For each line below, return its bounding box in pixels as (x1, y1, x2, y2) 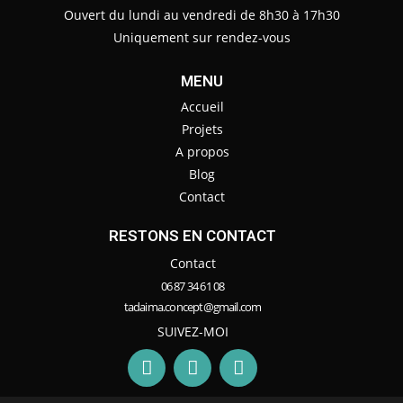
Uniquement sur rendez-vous (112, 29, 291, 47)
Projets (181, 121, 223, 139)
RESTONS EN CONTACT (109, 227, 276, 246)
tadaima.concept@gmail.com (123, 299, 262, 316)
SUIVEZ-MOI (157, 323, 228, 341)
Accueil (180, 98, 224, 116)
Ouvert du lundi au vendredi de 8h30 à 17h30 (63, 6, 340, 24)
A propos (175, 143, 229, 161)
